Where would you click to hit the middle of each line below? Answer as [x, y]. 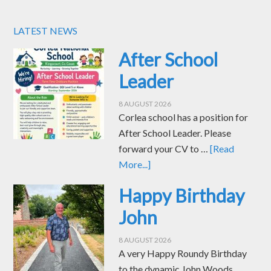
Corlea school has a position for [184, 117]
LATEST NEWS [46, 31]
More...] [135, 165]
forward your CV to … [165, 149]
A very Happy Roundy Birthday [183, 253]
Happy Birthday [182, 196]
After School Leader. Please [175, 133]
